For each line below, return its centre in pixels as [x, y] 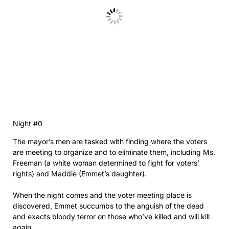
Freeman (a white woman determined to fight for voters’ [106, 163]
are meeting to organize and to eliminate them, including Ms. [114, 152]
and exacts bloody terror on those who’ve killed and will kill [111, 216]
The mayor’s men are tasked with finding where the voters [110, 141]
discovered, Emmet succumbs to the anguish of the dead [108, 205]
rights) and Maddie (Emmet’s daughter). [80, 173]
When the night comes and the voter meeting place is [102, 195]
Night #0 [28, 123]
